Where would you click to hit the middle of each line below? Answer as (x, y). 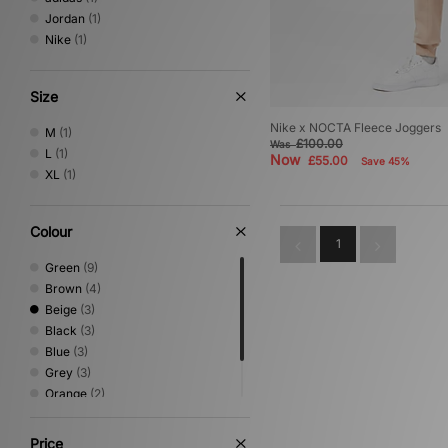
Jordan (65, 18)
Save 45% (385, 161)
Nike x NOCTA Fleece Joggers (355, 128)
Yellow (63, 435)
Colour (51, 231)
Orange (66, 393)
